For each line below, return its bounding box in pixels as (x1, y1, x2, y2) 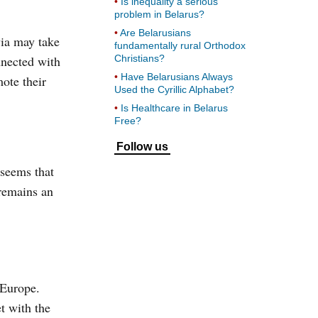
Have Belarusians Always (121, 71, 233, 82)
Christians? (114, 53, 165, 64)
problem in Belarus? (114, 9, 204, 20)
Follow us (116, 141, 168, 153)
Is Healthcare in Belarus (121, 102, 228, 114)
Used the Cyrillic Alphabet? (114, 84, 234, 95)
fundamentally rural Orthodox (114, 40, 246, 51)
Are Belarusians (120, 27, 191, 38)
